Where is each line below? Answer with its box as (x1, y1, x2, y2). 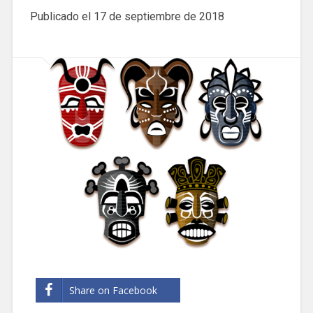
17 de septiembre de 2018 (93, 9, 224, 23)
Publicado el (29, 9, 94, 23)
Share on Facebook (68, 283, 157, 297)
